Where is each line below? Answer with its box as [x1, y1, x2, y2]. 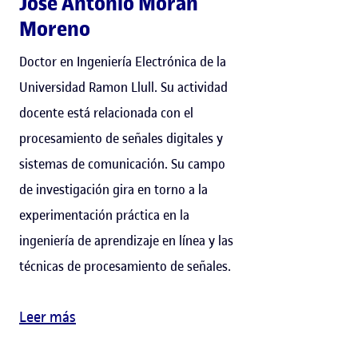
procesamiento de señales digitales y [19, 129, 223, 147]
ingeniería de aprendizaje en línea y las [19, 231, 233, 249]
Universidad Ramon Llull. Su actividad [19, 78, 228, 96]
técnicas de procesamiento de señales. [19, 257, 231, 275]
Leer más [19, 307, 76, 326]
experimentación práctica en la [19, 205, 189, 224]
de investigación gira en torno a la [19, 180, 208, 198]
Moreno [19, 15, 90, 42]
